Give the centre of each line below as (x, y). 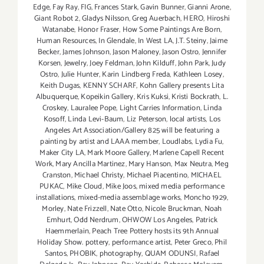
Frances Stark (116, 8)
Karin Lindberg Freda (136, 75)
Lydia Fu (209, 142)
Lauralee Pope (93, 108)
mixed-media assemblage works (129, 198)
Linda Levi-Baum (96, 120)
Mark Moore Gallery (118, 153)
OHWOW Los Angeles (157, 220)
